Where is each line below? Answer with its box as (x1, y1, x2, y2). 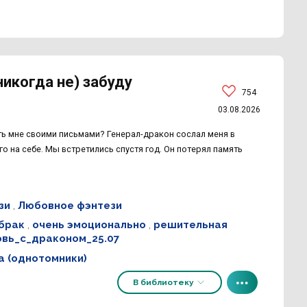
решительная (153, 219, 228, 232)
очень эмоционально (32, 219, 146, 232)
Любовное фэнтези (17, 199, 122, 212)
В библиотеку (133, 278, 195, 288)
